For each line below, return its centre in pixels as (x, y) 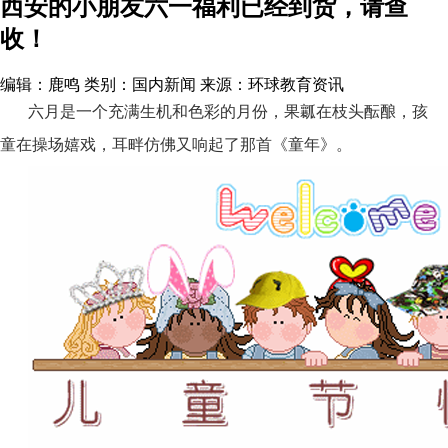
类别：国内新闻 (140, 85)
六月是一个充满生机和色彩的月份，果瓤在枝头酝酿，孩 (228, 112)
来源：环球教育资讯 (272, 85)
